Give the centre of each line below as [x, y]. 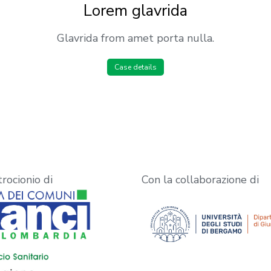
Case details [135, 67]
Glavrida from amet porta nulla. [135, 38]
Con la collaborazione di [200, 179]
